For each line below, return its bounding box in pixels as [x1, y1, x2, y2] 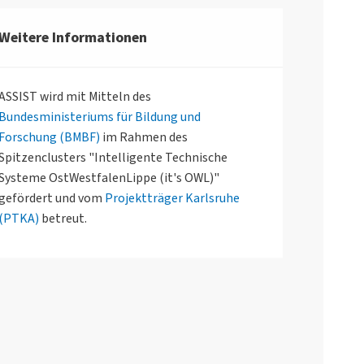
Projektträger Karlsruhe [104, 189, 240, 208]
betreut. [38, 210, 87, 228]
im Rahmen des [99, 128, 188, 147]
